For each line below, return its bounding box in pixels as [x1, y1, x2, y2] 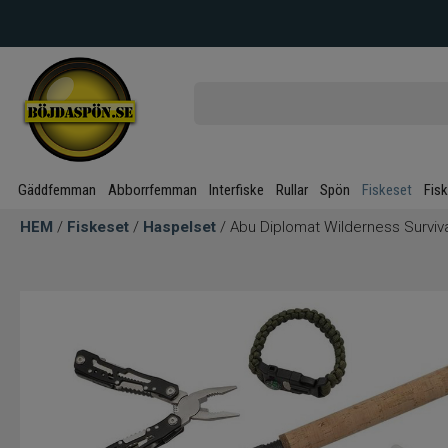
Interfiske [209, 181, 264, 199]
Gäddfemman [18, 181, 96, 199]
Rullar [276, 181, 308, 199]
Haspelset [143, 218, 216, 236]
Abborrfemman [108, 181, 197, 199]
